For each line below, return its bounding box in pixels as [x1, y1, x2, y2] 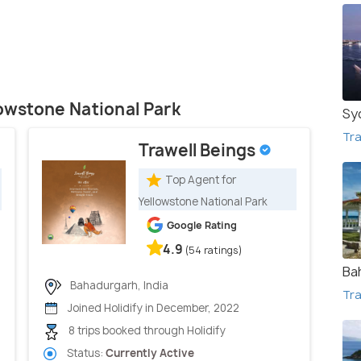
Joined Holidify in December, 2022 [65, 301, 239, 316]
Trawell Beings [139, 139, 259, 162]
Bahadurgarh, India [68, 278, 168, 293]
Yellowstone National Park [139, 194, 268, 210]
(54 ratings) [185, 243, 243, 258]
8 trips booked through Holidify [66, 323, 226, 338]
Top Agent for [165, 172, 236, 187]
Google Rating [167, 218, 237, 233]
